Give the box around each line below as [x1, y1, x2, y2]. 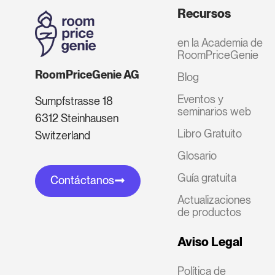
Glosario [177, 149, 217, 163]
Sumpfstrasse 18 [34, 94, 113, 107]
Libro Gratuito [177, 127, 242, 141]
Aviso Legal [177, 234, 242, 250]
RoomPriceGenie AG [34, 68, 139, 81]
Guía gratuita [177, 171, 236, 185]
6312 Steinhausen [34, 111, 118, 125]
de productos [177, 206, 241, 219]
